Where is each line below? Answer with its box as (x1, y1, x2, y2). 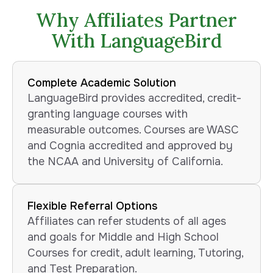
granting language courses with (27, 107, 188, 121)
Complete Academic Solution (27, 76, 176, 90)
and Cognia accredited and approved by (27, 139, 233, 153)
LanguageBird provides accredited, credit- (27, 91, 241, 105)
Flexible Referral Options (27, 199, 157, 213)
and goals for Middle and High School (27, 230, 219, 244)
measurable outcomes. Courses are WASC (27, 123, 239, 137)
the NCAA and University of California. (27, 155, 223, 169)
